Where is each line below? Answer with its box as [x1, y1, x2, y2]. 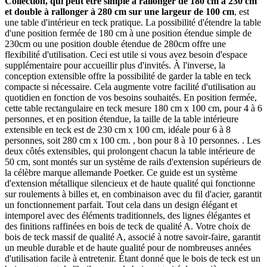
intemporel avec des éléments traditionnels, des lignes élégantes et [5, 210, 250, 221]
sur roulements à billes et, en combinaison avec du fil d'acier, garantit [5, 188, 262, 199]
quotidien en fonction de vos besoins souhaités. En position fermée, [5, 92, 257, 103]
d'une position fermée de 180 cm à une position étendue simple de [5, 27, 252, 38]
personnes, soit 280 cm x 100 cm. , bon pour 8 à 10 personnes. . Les [5, 135, 260, 145]
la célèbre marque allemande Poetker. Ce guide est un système [5, 167, 237, 178]
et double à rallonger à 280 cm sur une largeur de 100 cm [5, 6, 234, 17]
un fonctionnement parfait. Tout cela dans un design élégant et [5, 199, 237, 210]
